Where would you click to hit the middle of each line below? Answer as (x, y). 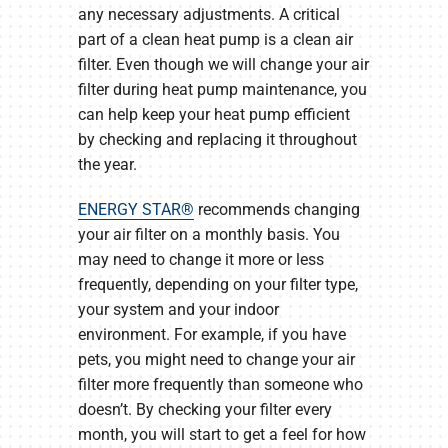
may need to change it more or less (200, 259)
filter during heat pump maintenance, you (222, 89)
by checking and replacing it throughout (217, 139)
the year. (107, 164)
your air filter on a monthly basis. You (208, 234)
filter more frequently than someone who (220, 384)
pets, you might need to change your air (216, 359)
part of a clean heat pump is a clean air (215, 39)
